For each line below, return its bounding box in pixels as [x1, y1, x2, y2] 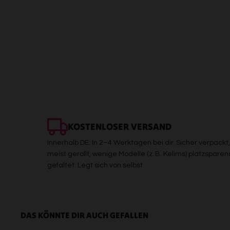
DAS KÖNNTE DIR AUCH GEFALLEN [21, 209, 148, 220]
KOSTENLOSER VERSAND [68, 121, 171, 132]
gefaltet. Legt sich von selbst [47, 161, 143, 169]
